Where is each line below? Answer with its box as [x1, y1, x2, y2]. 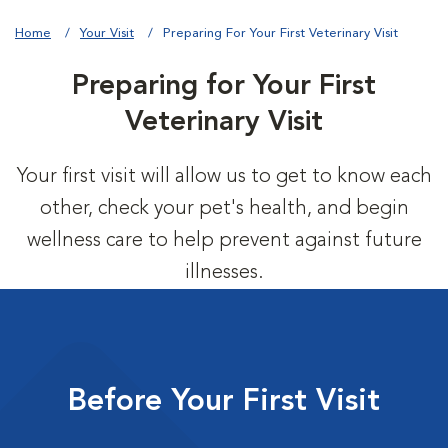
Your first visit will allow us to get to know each [16, 167, 432, 187]
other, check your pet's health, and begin [39, 199, 409, 219]
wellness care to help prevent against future [26, 231, 422, 251]
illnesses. [184, 263, 264, 283]
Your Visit [80, 27, 134, 40]
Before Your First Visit [68, 387, 380, 417]
